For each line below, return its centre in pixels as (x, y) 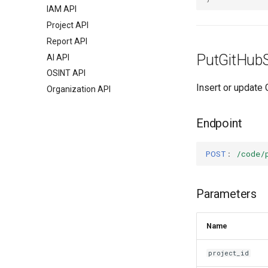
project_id (229, 253)
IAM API (62, 9)
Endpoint (219, 123)
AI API (58, 57)
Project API (68, 25)
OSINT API (66, 73)
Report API (67, 41)
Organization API (79, 89)
